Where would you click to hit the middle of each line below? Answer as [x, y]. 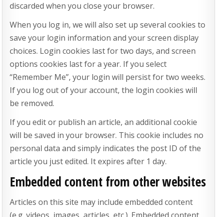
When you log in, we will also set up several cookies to [108, 24]
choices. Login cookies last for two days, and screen [103, 51]
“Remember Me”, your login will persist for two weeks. [108, 77]
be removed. [32, 103]
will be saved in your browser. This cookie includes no [107, 135]
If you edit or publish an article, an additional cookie [104, 122]
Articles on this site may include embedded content [101, 202]
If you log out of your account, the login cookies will [104, 90]
